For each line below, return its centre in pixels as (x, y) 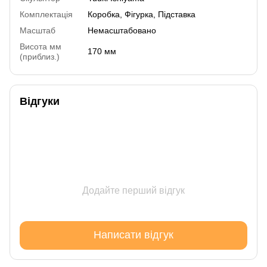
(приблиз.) (40, 56)
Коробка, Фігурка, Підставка (142, 14)
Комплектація (46, 14)
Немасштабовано (122, 30)
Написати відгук (133, 235)
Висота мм (41, 46)
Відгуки (40, 101)
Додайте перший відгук (133, 190)
